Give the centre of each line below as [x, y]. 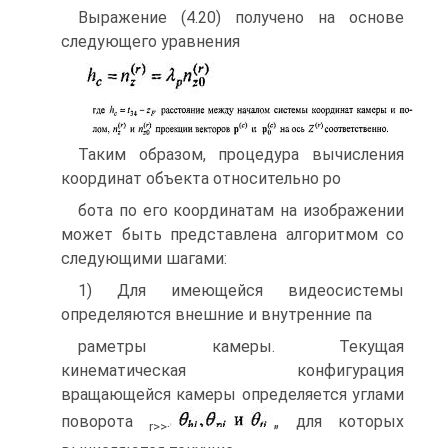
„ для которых [339, 421]
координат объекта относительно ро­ [201, 178]
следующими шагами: [144, 258]
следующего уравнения [150, 42]
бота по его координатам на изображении [241, 210]
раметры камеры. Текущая [241, 346]
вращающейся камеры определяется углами [232, 394]
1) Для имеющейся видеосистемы [241, 290]
